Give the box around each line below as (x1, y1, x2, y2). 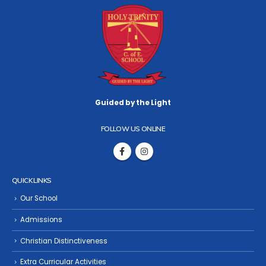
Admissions (20, 214, 62, 224)
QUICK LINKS (12, 176, 52, 185)
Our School (20, 194, 58, 203)
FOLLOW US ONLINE (100, 123, 166, 133)
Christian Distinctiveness (20, 236, 107, 246)
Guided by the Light (95, 98, 171, 108)
